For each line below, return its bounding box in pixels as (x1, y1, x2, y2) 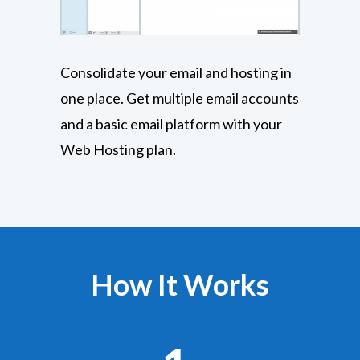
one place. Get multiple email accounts (59, 89, 299, 108)
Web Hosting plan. (59, 141, 176, 159)
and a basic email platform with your (59, 115, 282, 133)
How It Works (90, 267, 269, 303)
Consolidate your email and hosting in (59, 63, 292, 82)
